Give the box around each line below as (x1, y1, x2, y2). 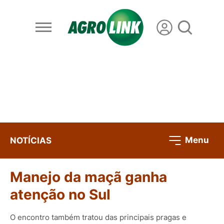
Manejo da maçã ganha (10, 168, 167, 186)
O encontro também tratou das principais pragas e (10, 212, 186, 222)
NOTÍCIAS (10, 135, 51, 145)
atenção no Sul (10, 186, 110, 203)
